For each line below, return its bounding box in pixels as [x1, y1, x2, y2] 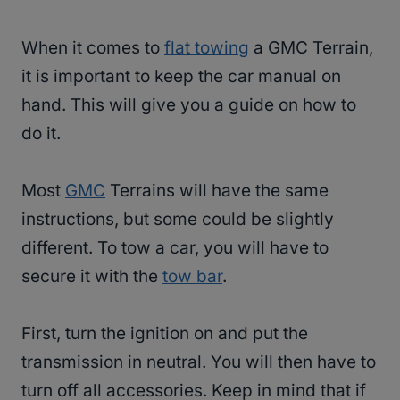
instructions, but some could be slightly [21, 209, 334, 230]
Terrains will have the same [105, 180, 329, 202]
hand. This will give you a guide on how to [21, 95, 356, 116]
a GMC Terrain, [249, 37, 373, 59]
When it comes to [21, 37, 164, 59]
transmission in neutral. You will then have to [21, 352, 376, 373]
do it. [21, 123, 61, 145]
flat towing [164, 37, 249, 59]
